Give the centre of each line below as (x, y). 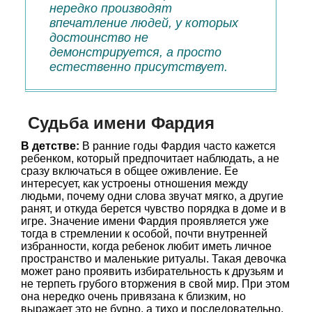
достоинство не (99, 38)
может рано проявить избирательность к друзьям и (152, 271)
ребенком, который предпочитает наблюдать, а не (150, 158)
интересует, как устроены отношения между (134, 184)
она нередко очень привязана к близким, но (133, 296)
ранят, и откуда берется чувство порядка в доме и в (154, 209)
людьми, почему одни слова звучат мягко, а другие (152, 196)
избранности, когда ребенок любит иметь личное (146, 246)
